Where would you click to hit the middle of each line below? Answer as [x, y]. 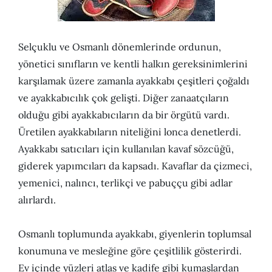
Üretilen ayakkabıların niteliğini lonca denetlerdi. [130, 132]
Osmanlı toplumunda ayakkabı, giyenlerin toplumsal [135, 234]
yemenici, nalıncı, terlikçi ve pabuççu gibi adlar [125, 183]
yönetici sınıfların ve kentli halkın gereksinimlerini [133, 64]
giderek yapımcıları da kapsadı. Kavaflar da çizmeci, [135, 166]
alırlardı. [37, 200]
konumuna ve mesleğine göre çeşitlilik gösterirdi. [130, 251]
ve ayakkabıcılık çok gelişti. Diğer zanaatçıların [124, 98]
